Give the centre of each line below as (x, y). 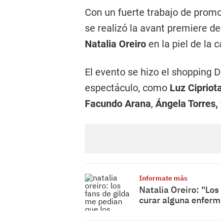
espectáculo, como (127, 88)
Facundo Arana (118, 104)
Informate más (163, 178)
